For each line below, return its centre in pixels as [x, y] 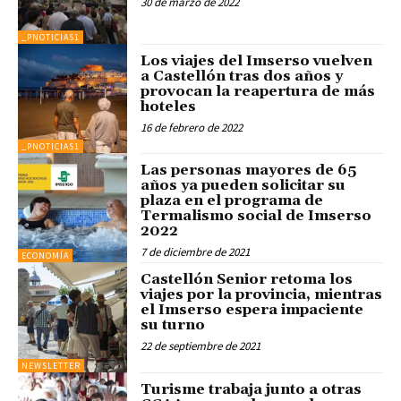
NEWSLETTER [51, 365]
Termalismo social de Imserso [256, 215]
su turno [173, 325]
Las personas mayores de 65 [249, 170]
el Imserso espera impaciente [252, 310]
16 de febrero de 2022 [192, 127]
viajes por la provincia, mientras [262, 295]
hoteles [169, 106]
